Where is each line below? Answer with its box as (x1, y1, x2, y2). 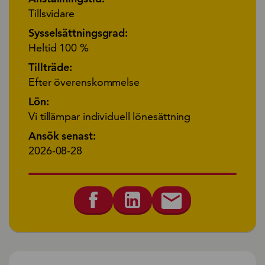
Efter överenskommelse (28, 75, 140, 89)
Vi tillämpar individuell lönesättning (28, 109, 191, 123)
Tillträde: (28, 60, 72, 74)
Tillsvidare (28, 6, 75, 20)
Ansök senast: (28, 128, 96, 143)
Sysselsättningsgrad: (28, 25, 128, 40)
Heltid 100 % (28, 40, 89, 54)
